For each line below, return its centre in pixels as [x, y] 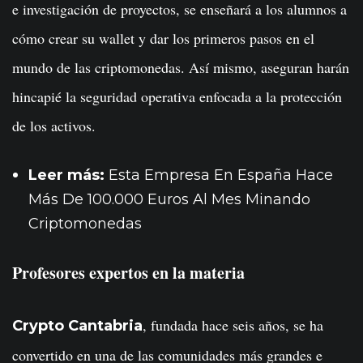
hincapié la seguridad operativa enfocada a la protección [177, 97]
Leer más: [68, 175]
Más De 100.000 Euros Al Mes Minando [169, 200]
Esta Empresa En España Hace [221, 175]
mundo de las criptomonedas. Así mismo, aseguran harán [181, 68]
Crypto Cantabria [77, 326]
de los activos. [54, 126]
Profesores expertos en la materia [128, 273]
